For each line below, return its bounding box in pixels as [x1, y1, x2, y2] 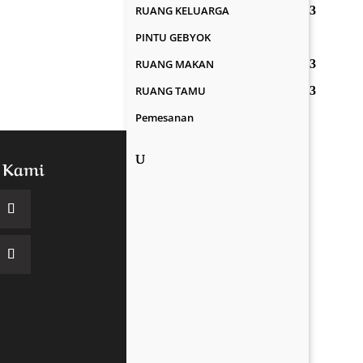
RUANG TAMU [135, 83, 207, 98]
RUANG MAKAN [135, 57, 215, 71]
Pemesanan [135, 110, 194, 125]
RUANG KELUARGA [135, 3, 230, 18]
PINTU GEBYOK [135, 30, 211, 45]
